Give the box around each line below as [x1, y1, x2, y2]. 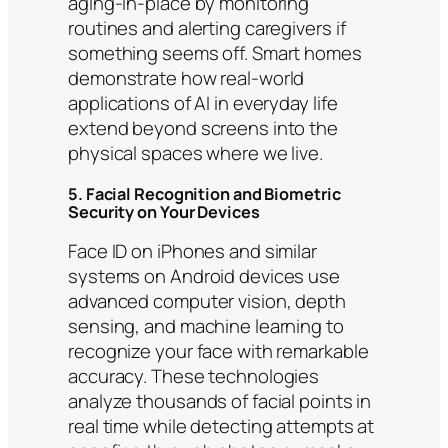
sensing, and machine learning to [68, 313, 344, 340]
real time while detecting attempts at [68, 413, 375, 440]
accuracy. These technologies [68, 363, 320, 390]
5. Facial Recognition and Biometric [68, 182, 341, 205]
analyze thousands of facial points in [68, 388, 372, 415]
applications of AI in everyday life [68, 90, 338, 117]
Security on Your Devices [68, 200, 260, 223]
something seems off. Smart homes [68, 40, 362, 67]
